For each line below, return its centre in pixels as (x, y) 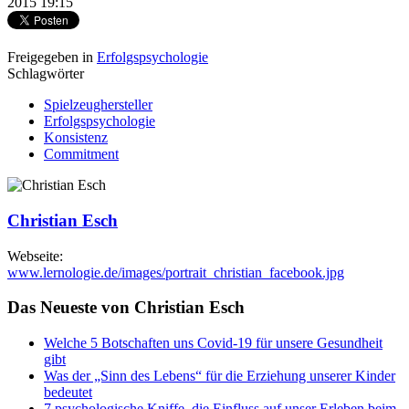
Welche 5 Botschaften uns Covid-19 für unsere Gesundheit (213, 343)
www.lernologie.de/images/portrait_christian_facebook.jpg (176, 272)
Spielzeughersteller (98, 105)
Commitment (81, 154)
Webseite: (35, 256)
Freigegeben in (50, 58)
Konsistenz (76, 138)
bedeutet (68, 392)
